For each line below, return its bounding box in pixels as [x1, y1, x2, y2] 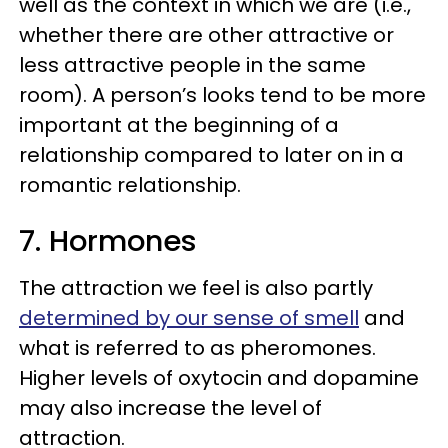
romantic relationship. [19, 171, 241, 199]
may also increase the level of [19, 394, 322, 422]
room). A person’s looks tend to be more [19, 81, 426, 109]
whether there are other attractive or [19, 21, 394, 49]
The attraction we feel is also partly [19, 274, 373, 302]
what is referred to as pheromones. [19, 334, 376, 362]
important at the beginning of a [19, 111, 339, 139]
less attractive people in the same [19, 51, 366, 79]
